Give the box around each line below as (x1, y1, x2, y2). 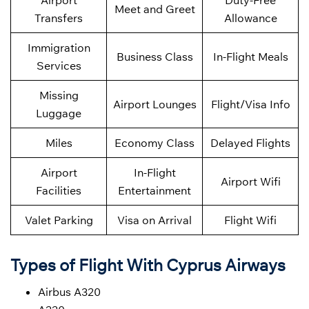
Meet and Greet (114, 2, 195, 17)
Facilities (36, 183, 81, 198)
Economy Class (114, 136, 195, 150)
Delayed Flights (210, 136, 290, 150)
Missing (39, 88, 79, 103)
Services (36, 59, 81, 73)
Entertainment (118, 183, 191, 198)
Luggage (36, 106, 81, 121)
